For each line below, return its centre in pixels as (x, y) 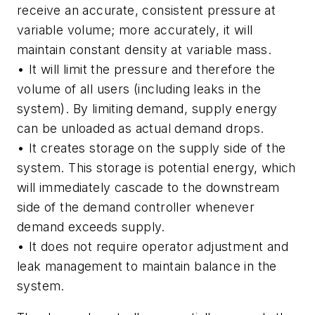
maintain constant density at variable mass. (144, 49)
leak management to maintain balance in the (147, 266)
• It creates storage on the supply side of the (152, 148)
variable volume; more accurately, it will (135, 30)
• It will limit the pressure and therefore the (146, 69)
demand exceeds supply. (91, 226)
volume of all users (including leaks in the (139, 89)
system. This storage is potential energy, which (156, 167)
